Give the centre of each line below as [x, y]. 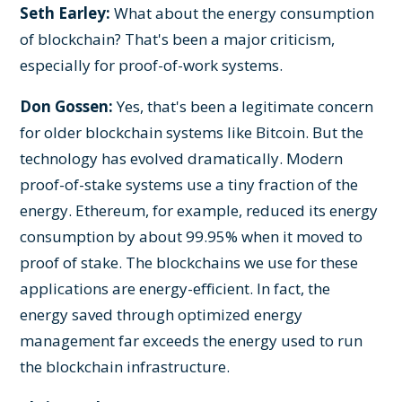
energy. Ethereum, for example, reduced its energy [199, 210]
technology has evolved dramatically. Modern [182, 158]
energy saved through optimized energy [162, 314]
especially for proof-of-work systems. [152, 65]
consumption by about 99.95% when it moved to [192, 236]
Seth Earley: [66, 13]
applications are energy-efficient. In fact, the [175, 288]
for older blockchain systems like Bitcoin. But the [192, 132]
